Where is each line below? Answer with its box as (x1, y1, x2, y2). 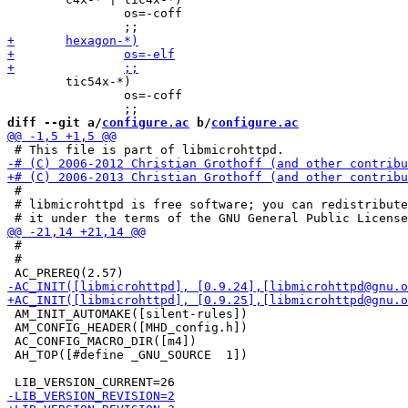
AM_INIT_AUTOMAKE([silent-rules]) (7, 307, 248, 321)
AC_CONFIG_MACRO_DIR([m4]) (7, 334, 197, 348)
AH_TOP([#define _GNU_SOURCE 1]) (7, 348, 248, 362)
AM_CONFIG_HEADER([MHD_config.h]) (7, 321, 248, 334)
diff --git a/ (7, 116, 102, 129)
